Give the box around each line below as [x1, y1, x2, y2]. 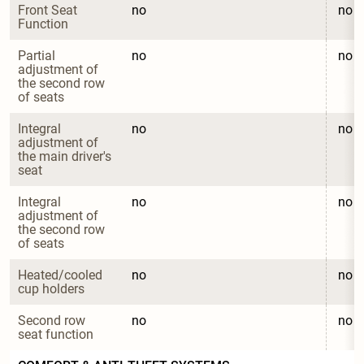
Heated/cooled [18, 267, 106, 284]
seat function [18, 327, 93, 343]
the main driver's [18, 149, 115, 165]
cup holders [18, 281, 84, 297]
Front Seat [18, 2, 80, 19]
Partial [18, 48, 58, 64]
